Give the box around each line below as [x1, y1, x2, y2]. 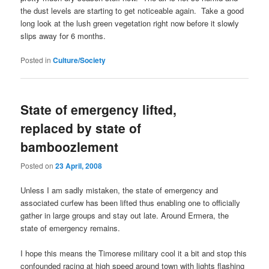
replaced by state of [20, 119, 142, 138]
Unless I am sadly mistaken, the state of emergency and [20, 184, 219, 196]
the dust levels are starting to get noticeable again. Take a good [20, 4, 244, 16]
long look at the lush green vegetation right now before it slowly [20, 17, 240, 29]
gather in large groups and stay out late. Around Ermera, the [20, 209, 229, 221]
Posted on [20, 160, 56, 171]
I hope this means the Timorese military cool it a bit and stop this [20, 247, 247, 259]
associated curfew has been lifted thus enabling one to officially [20, 196, 241, 208]
